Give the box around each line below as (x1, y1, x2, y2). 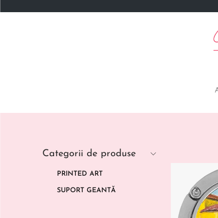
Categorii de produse (42, 149, 136, 159)
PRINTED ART (57, 170, 103, 178)
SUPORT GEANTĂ (57, 187, 116, 195)
